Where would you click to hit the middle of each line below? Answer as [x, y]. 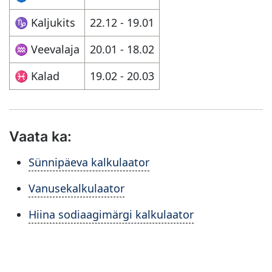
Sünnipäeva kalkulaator [89, 162]
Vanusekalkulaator [76, 188]
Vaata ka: [40, 136]
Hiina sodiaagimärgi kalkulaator [111, 214]
